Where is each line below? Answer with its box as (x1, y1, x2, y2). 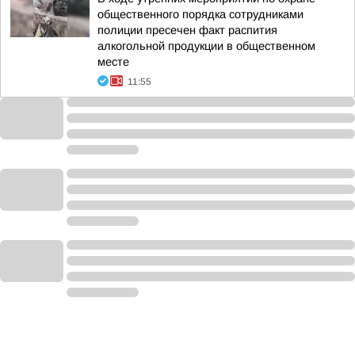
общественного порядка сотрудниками (97, 8, 303, 21)
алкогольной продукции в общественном (97, 40, 315, 52)
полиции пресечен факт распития (97, 24, 277, 36)
